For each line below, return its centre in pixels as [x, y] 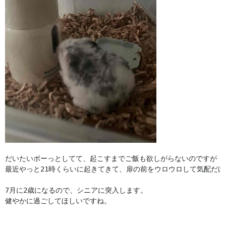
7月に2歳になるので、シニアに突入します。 [76, 190]
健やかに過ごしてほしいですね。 [58, 201]
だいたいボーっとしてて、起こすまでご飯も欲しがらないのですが [111, 159]
